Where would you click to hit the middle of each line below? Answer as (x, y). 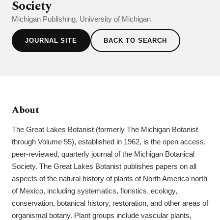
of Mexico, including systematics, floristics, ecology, (95, 191)
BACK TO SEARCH (136, 41)
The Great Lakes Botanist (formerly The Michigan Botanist (105, 129)
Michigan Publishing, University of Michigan (81, 19)
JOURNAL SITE (51, 41)
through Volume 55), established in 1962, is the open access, (109, 142)
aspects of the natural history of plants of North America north (110, 179)
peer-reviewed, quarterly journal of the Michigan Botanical (103, 154)
